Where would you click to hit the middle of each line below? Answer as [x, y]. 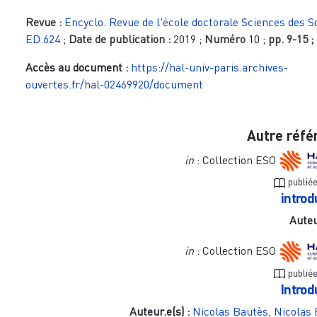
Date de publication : [121, 39]
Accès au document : [76, 67]
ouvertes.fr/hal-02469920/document [114, 84]
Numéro [225, 39]
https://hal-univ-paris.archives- [209, 67]
